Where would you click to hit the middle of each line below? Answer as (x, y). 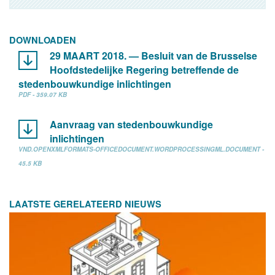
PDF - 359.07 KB (43, 95)
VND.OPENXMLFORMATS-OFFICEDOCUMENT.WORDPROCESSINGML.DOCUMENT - (141, 149)
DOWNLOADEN (43, 40)
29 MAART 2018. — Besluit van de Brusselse (153, 56)
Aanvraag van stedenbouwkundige (131, 124)
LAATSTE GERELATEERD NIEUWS (85, 204)
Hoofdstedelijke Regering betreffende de (144, 70)
